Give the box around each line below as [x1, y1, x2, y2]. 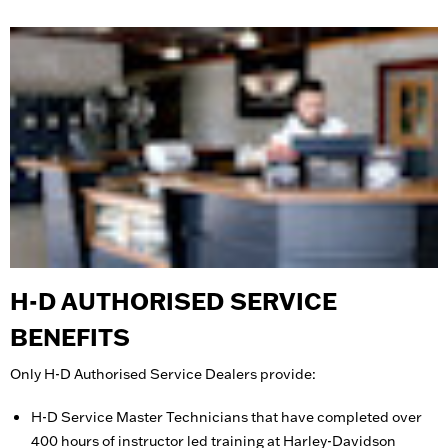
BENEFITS [10, 322, 130, 352]
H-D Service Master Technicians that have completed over [31, 407, 422, 426]
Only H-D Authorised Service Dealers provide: [10, 364, 316, 383]
